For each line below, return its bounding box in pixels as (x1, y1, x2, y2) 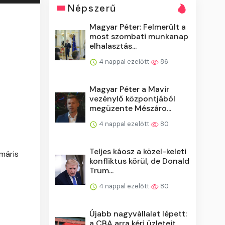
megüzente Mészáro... (89, 102, 172, 114)
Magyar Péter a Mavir (89, 83, 170, 94)
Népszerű (68, 2, 117, 15)
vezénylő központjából (89, 93, 176, 104)
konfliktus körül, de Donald (89, 155, 190, 166)
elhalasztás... (89, 40, 137, 51)
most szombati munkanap (89, 31, 189, 42)
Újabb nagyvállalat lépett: (89, 208, 187, 219)
